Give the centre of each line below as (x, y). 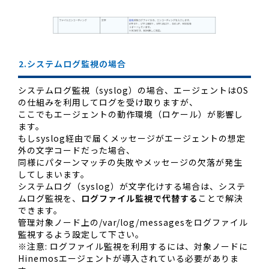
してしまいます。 (54, 174)
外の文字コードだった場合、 (77, 150)
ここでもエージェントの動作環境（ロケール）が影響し (131, 114)
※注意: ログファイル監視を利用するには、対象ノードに (133, 246)
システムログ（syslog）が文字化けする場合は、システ (132, 186)
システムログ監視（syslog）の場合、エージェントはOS (133, 90)
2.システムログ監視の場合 (72, 64)
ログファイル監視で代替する (140, 198)
